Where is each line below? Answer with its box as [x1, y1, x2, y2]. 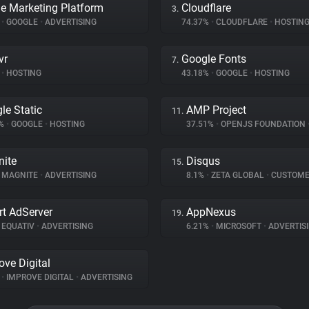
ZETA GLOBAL [209, 170, 266, 180]
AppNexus [186, 206, 236, 219]
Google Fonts [181, 52, 246, 66]
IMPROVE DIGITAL [4, 272, 76, 282]
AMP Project [186, 103, 246, 117]
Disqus [186, 154, 220, 168]
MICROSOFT [214, 221, 263, 231]
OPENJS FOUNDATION [219, 119, 308, 129]
